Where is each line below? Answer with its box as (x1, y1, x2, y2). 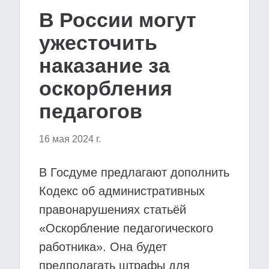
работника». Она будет (39, 240, 167, 253)
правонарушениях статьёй (39, 203, 186, 216)
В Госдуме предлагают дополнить (39, 166, 229, 179)
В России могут (39, 8, 196, 31)
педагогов (39, 100, 142, 122)
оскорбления (39, 77, 172, 100)
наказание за (39, 54, 170, 77)
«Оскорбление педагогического (39, 222, 213, 235)
